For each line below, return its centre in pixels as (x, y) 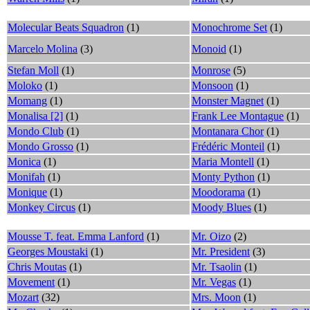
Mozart (23, 297)
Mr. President (221, 251)
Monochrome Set (229, 27)
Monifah (26, 176)
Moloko (25, 85)
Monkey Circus (42, 207)
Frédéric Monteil (228, 146)
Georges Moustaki (48, 251)
